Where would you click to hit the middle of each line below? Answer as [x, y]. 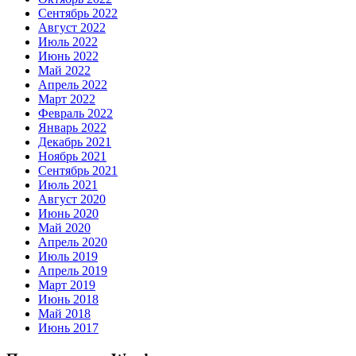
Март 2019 [67, 285]
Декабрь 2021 [75, 142]
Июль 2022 [68, 42]
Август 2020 [72, 199]
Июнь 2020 [68, 213]
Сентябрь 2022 [78, 13]
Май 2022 [64, 70]
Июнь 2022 [68, 56]
